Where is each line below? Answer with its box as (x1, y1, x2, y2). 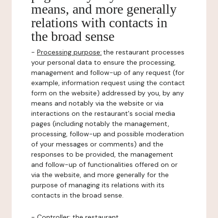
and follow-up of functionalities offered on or (31, 160, 178, 169)
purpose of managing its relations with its (31, 181, 164, 189)
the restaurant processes (103, 48, 184, 56)
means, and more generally (31, 1, 177, 17)
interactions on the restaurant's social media (31, 109, 175, 118)
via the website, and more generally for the (31, 170, 169, 179)
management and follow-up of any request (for (31, 68, 184, 77)
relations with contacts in (31, 15, 167, 30)
